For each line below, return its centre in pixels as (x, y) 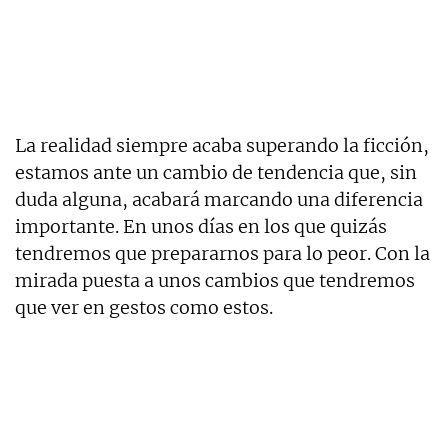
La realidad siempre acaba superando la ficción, (222, 145)
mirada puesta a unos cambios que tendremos (215, 280)
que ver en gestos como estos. (144, 307)
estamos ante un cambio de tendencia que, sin (216, 172)
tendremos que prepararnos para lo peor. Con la (222, 253)
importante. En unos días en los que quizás (201, 226)
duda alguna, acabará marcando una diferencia (219, 199)
